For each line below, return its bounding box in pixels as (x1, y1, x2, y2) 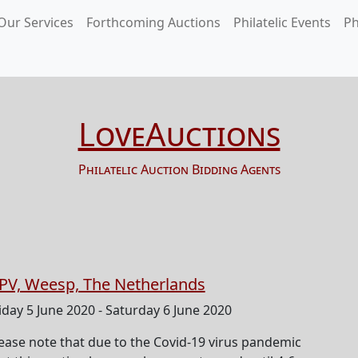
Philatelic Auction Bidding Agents (78, 161, 280, 178)
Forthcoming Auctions (86, 14, 221, 31)
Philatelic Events (233, 14, 331, 31)
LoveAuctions (78, 112, 280, 156)
